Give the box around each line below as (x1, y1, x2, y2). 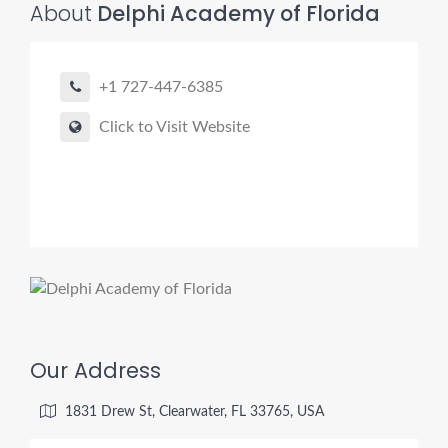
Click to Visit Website (99, 119, 250, 135)
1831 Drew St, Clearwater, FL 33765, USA (61, 405, 324, 419)
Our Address (30, 356, 161, 385)
